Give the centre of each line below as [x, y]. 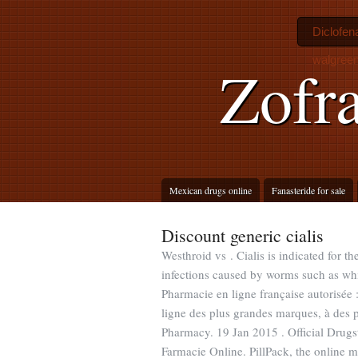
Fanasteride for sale [308, 190]
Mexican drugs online [211, 190]
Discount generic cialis [243, 235]
